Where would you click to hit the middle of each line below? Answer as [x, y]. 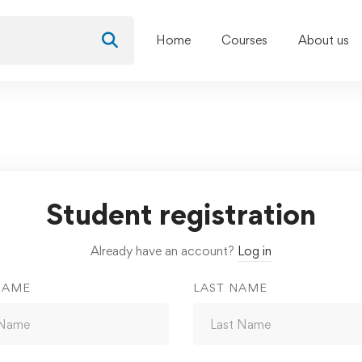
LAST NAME [230, 287]
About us [324, 40]
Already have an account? [164, 251]
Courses [244, 40]
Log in [255, 251]
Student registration [181, 215]
